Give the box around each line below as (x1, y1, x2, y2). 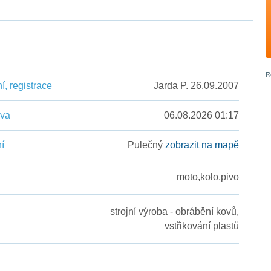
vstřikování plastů (164, 221, 239, 232)
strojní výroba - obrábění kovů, (109, 206, 239, 217)
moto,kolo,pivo (176, 172, 239, 183)
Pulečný (127, 140, 165, 151)
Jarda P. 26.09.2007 (153, 80, 239, 91)
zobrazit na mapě (165, 140, 239, 151)
